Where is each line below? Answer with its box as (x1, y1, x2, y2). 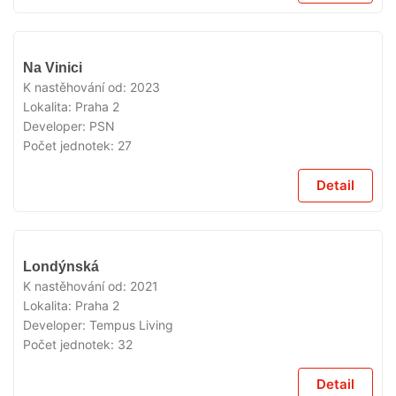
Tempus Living (89, 317, 173, 332)
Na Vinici (23, 60, 82, 75)
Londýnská (23, 259, 99, 274)
